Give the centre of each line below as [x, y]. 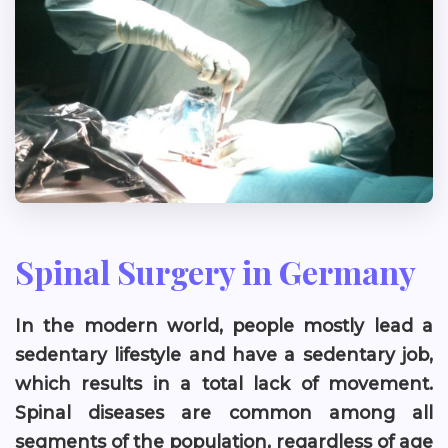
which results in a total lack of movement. [224, 383]
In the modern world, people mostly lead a [224, 325]
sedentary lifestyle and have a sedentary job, [224, 354]
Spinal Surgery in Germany [215, 271]
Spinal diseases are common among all [224, 412]
